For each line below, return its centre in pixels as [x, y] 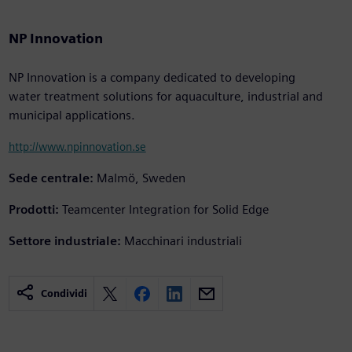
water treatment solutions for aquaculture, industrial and [165, 97]
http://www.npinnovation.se [77, 147]
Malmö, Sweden [141, 178]
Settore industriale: [64, 241]
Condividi [64, 294]
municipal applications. [71, 115]
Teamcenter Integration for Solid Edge [165, 210]
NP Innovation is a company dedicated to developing [152, 78]
